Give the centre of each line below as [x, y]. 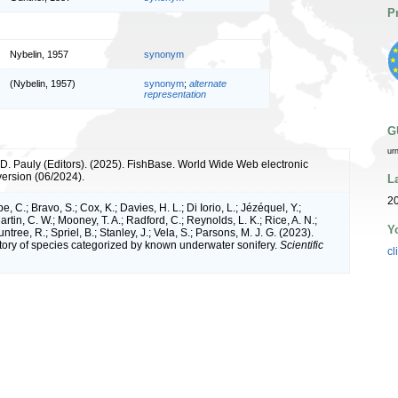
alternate [208, 83]
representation [175, 94]
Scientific [302, 245]
